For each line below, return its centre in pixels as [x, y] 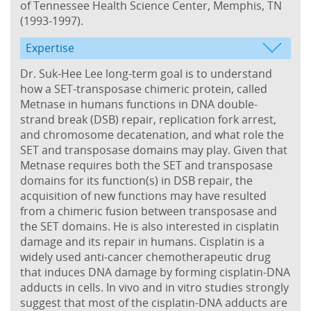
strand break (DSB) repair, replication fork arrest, [148, 119]
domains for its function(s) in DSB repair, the [136, 180]
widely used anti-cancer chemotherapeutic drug [145, 257]
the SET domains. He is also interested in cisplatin [150, 226]
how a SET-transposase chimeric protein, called [144, 89]
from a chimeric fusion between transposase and [149, 211]
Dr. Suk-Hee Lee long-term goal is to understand [146, 73]
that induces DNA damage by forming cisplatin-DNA [155, 272]
